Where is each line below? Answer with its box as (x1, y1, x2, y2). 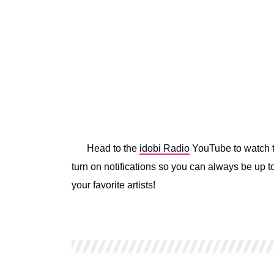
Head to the (87, 143, 139, 154)
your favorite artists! (72, 179, 155, 190)
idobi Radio (139, 143, 190, 154)
